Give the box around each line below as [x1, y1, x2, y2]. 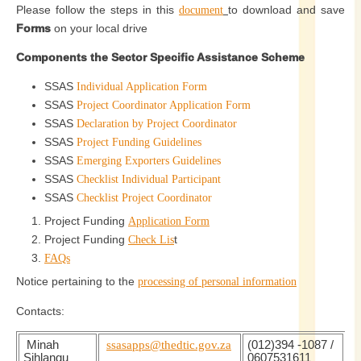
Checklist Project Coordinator [77, 192, 212, 204]
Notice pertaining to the [16, 275, 138, 288]
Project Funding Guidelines [73, 136, 201, 148]
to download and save [228, 3, 345, 16]
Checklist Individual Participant [77, 173, 221, 185]
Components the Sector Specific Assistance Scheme [16, 51, 305, 64]
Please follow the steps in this [16, 3, 179, 16]
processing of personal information [138, 276, 297, 288]
